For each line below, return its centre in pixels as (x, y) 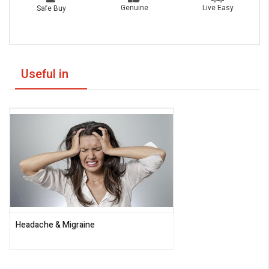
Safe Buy (51, 8)
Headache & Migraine (55, 225)
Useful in (45, 74)
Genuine (134, 8)
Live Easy (218, 8)
